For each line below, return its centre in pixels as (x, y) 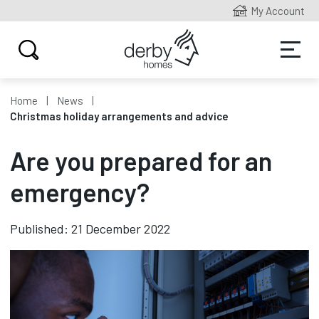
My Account (278, 11)
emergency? (80, 192)
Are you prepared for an (141, 161)
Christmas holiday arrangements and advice (119, 116)
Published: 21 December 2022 (90, 229)
